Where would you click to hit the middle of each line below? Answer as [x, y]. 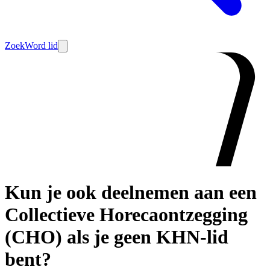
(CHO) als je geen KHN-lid [117, 237]
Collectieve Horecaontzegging [126, 215]
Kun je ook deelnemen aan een [131, 193]
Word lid [41, 46]
